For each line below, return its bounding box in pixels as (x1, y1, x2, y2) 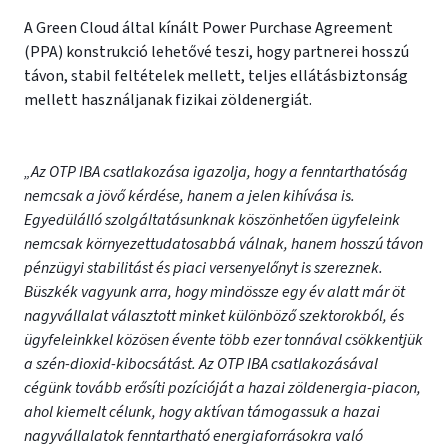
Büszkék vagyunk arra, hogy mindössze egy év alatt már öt (24, 281, 405, 303)
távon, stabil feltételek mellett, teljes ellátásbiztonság (24, 65, 408, 87)
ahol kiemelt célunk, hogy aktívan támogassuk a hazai (24, 401, 380, 423)
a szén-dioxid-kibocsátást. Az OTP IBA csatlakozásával (24, 353, 378, 375)
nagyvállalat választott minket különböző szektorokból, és (24, 305, 404, 327)
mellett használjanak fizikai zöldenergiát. (24, 89, 312, 111)
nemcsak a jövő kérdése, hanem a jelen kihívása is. (24, 185, 355, 207)
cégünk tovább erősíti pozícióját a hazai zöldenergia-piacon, (24, 377, 421, 399)
